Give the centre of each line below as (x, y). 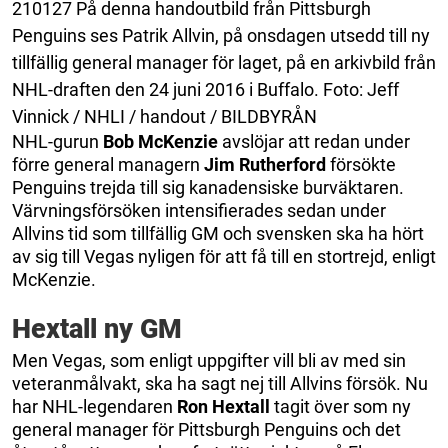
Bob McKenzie (160, 141)
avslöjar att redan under (314, 141)
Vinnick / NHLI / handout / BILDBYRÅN (164, 116)
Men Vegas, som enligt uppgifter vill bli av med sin (209, 360)
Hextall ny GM (97, 328)
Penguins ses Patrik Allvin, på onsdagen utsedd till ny (221, 35)
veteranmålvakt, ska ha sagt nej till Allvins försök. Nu (220, 383)
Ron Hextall (225, 406)
